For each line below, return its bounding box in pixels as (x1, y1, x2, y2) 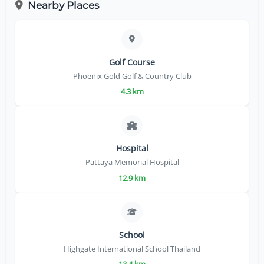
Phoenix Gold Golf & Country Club (72, 70, 192, 81)
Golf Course (109, 57, 155, 68)
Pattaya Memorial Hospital (85, 157, 179, 167)
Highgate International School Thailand (64, 243, 200, 254)
